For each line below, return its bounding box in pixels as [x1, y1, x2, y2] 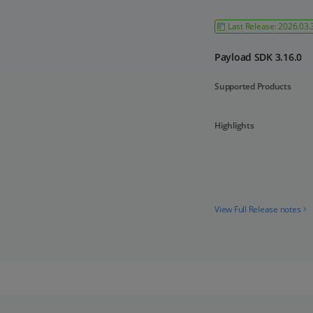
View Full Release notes [214, 203, 301, 215]
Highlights [214, 119, 254, 131]
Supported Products [214, 80, 291, 92]
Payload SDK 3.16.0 [214, 50, 302, 64]
